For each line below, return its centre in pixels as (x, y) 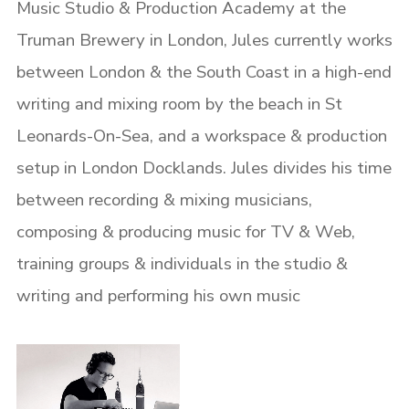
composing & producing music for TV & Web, (185, 232)
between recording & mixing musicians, (164, 200)
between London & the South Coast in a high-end (204, 72)
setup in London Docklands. (123, 168)
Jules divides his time (311, 168)
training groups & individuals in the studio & (182, 264)
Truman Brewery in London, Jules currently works (204, 40)
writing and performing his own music (158, 296)
